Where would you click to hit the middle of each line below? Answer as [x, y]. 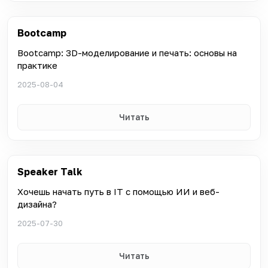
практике [37, 65]
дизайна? [37, 204]
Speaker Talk [50, 171]
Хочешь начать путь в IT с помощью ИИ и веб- [118, 191]
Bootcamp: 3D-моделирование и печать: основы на [127, 52]
